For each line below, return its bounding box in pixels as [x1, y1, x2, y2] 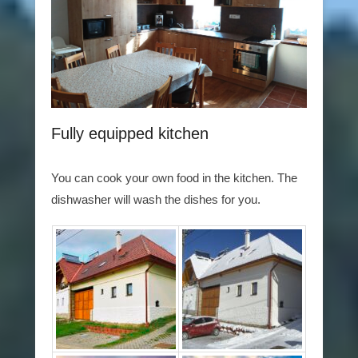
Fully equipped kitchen [51, 124, 209, 142]
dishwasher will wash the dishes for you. [51, 192, 261, 206]
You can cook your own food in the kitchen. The [51, 170, 297, 185]
